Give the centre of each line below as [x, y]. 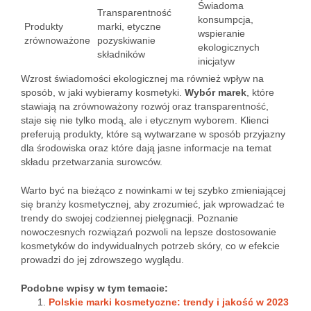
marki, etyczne [129, 26]
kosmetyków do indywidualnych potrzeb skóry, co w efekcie [150, 246]
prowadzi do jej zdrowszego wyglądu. [102, 260]
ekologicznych [229, 47]
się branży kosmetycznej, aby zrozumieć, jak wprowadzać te [153, 204]
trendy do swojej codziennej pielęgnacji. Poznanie [129, 218]
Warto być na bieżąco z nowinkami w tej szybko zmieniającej [153, 190]
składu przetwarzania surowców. [92, 162]
